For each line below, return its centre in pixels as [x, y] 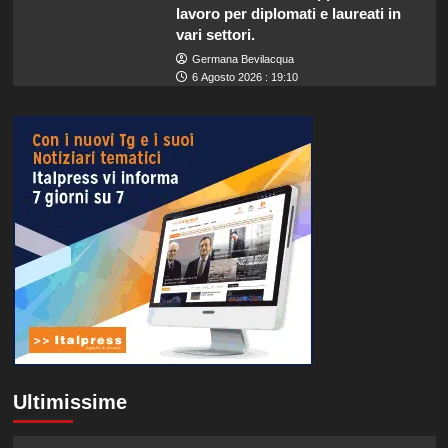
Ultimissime [69, 401]
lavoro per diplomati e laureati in [288, 13]
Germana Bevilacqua [242, 58]
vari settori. [215, 34]
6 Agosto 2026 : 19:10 [244, 76]
